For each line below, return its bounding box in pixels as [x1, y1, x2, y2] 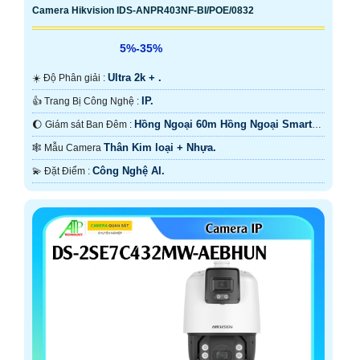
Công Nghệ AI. [92, 164, 165, 177]
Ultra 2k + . [108, 71, 162, 84]
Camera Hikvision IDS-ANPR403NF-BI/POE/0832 [32, 4, 254, 16]
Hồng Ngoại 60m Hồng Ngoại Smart [134, 117, 312, 130]
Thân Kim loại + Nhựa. [104, 141, 216, 153]
